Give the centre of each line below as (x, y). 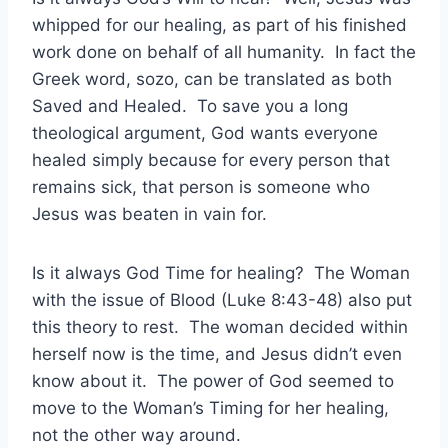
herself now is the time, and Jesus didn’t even (217, 354)
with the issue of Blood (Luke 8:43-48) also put (222, 300)
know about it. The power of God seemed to (213, 381)
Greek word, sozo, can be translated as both (212, 79)
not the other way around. (136, 435)
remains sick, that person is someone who (201, 187)
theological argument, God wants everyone (205, 133)
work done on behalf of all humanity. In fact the (224, 52)
